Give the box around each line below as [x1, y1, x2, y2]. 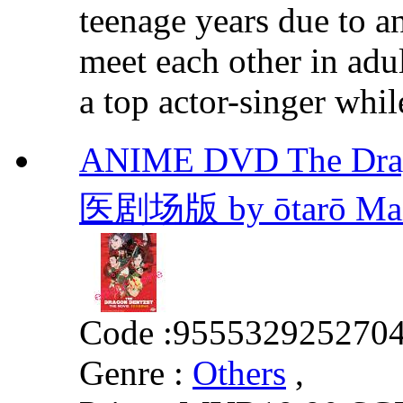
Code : [79, 312, 173, 352]
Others [193, 353, 286, 392]
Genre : [79, 353, 184, 392]
